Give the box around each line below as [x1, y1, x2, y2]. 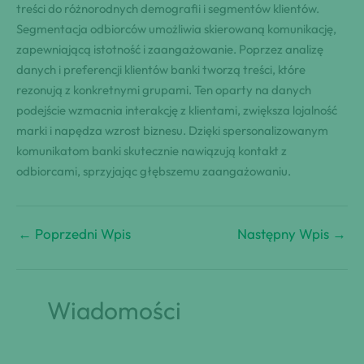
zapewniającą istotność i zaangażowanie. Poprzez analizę [16, 41, 323, 57]
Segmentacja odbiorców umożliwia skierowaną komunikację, [16, 20, 336, 37]
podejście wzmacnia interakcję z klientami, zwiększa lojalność [16, 102, 337, 118]
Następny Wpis [237, 225, 332, 243]
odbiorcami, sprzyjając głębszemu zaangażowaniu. [16, 162, 291, 179]
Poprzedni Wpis [32, 225, 131, 243]
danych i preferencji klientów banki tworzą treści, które [16, 61, 305, 77]
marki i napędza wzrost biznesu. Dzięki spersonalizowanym [16, 122, 328, 138]
